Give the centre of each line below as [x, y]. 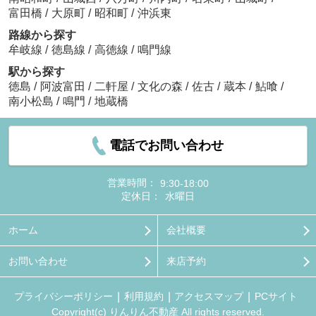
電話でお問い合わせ [167, 146]
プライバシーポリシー [63, 297]
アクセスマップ [209, 297]
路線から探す [42, 35]
